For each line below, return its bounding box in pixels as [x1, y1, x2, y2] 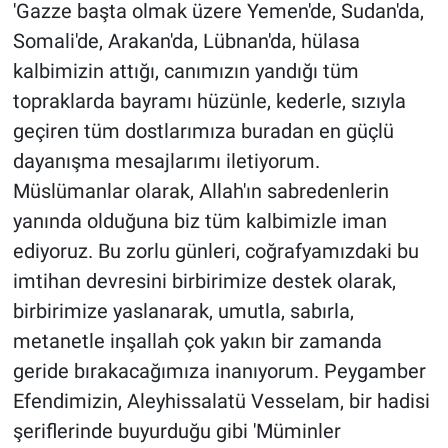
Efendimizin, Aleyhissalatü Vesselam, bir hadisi [12, 389, 430, 414]
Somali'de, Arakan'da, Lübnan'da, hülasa [12, 29, 360, 54]
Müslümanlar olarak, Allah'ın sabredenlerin [12, 179, 389, 204]
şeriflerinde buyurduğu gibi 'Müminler [12, 419, 341, 444]
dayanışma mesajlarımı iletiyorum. [12, 149, 320, 174]
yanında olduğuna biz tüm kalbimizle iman [12, 209, 387, 234]
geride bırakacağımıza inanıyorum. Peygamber [12, 359, 426, 384]
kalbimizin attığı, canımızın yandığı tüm [12, 59, 359, 84]
